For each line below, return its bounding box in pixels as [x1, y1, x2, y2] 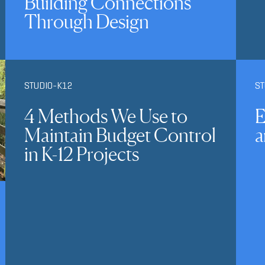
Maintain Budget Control [24, 124, 216, 147]
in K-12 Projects [24, 143, 139, 166]
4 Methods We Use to [24, 105, 188, 128]
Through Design [24, 10, 149, 34]
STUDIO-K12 [24, 80, 73, 92]
